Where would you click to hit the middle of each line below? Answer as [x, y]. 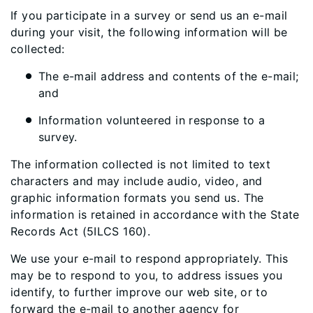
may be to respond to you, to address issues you [147, 275]
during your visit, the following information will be [149, 32]
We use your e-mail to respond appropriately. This [150, 259]
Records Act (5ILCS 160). [81, 231]
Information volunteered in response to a [152, 120]
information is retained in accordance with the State [155, 214]
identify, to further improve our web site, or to [139, 292]
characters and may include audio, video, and [137, 181]
